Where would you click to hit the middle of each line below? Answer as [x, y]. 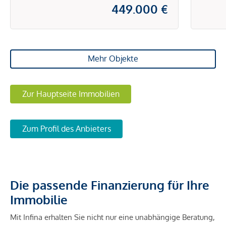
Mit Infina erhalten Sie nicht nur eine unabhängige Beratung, [112, 217]
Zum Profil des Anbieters [66, 129]
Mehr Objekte [113, 59]
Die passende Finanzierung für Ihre [110, 185]
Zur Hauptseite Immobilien [71, 94]
